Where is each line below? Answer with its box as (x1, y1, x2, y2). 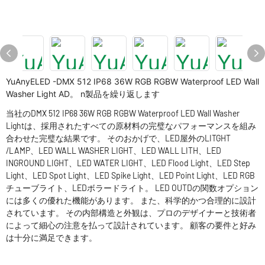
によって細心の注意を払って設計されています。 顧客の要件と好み (6, 220, 256, 230)
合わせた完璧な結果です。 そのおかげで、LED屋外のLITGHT (6, 133, 231, 143)
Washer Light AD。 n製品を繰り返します (6, 89, 160, 99)
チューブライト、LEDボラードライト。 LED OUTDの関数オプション (6, 183, 258, 193)
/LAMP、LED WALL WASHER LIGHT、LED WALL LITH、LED (6, 146, 221, 156)
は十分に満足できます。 (6, 232, 97, 243)
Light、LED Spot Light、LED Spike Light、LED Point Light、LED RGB (6, 170, 255, 180)
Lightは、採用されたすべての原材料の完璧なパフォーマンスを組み (6, 121, 256, 131)
